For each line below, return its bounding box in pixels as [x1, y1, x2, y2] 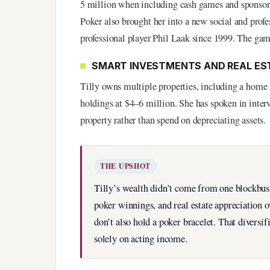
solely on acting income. [94, 231, 187, 245]
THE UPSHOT [100, 160, 151, 171]
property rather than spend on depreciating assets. [80, 113, 266, 127]
